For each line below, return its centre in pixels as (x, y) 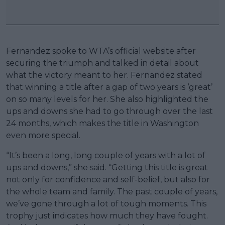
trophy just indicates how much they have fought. (107, 216)
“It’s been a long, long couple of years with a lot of (106, 156)
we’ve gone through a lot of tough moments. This (106, 204)
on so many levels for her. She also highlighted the (107, 99)
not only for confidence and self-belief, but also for (108, 180)
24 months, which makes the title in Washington (102, 124)
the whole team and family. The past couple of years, (112, 192)
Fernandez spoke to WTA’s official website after (101, 51)
